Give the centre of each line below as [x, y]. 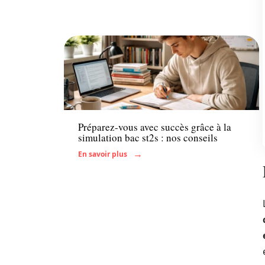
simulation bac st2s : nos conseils [148, 137]
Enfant [91, 97]
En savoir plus [103, 154]
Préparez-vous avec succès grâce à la [155, 127]
